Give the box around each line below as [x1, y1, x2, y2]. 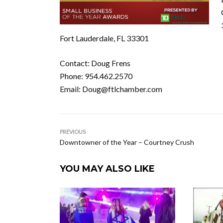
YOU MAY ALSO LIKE [60, 163, 155, 174]
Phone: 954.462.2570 [60, 71, 132, 81]
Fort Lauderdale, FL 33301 [60, 33, 149, 43]
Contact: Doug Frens [60, 58, 130, 68]
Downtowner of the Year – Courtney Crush [60, 138, 194, 146]
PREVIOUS [60, 128, 86, 135]
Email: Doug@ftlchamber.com [60, 84, 162, 94]
